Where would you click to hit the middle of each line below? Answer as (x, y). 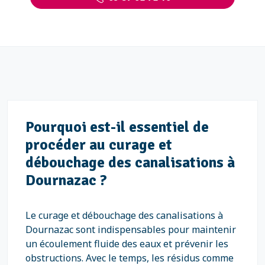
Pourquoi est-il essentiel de (117, 127)
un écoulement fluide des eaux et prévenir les (127, 244)
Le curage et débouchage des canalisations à (124, 215)
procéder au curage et (99, 145)
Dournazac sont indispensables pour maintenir (131, 230)
